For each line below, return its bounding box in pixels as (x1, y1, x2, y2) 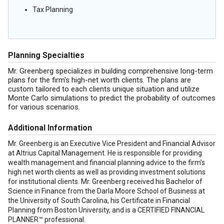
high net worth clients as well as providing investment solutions (8, 168, 205, 176)
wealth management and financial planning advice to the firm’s (8, 158, 205, 166)
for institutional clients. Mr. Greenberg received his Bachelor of (8, 177, 202, 185)
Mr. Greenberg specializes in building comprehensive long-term (8, 66, 213, 75)
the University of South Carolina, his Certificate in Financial (8, 196, 190, 204)
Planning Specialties (8, 50, 84, 60)
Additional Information (8, 123, 92, 132)
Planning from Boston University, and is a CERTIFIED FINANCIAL (8, 206, 204, 214)
